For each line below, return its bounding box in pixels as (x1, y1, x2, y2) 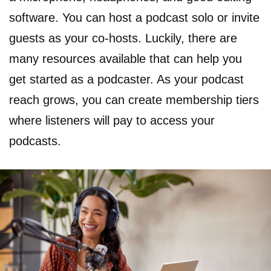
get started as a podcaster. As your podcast (9, 72, 244, 86)
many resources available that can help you (9, 51, 242, 65)
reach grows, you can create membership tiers (9, 93, 259, 106)
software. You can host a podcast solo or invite (9, 10, 260, 24)
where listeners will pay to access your (9, 113, 215, 127)
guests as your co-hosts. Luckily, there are (9, 31, 237, 45)
